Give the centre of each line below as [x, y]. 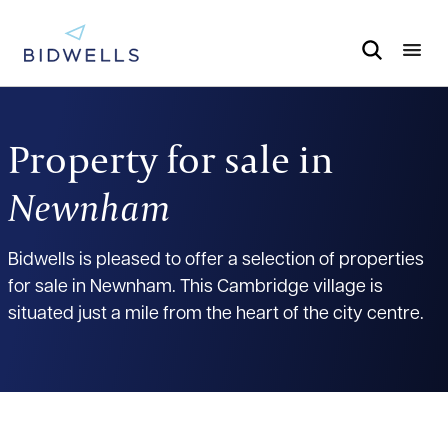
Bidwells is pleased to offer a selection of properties [216, 261]
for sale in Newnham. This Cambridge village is [195, 288]
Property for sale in [171, 159]
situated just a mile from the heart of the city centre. [216, 315]
